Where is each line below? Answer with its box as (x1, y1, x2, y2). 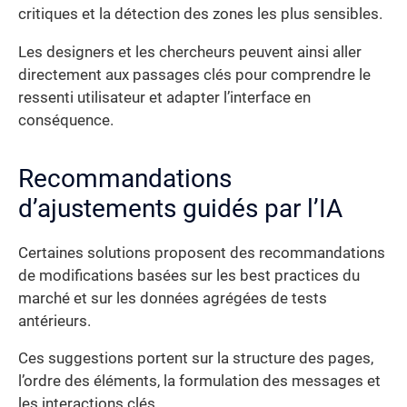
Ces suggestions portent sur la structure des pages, (18, 350, 373, 368)
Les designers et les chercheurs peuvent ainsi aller (18, 43, 362, 61)
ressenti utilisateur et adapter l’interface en (18, 88, 311, 106)
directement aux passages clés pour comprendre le (18, 65, 371, 84)
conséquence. (18, 111, 114, 129)
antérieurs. (18, 312, 91, 330)
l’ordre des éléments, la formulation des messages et (18, 372, 381, 391)
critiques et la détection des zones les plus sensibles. (18, 5, 382, 24)
